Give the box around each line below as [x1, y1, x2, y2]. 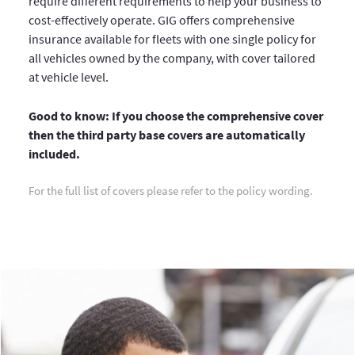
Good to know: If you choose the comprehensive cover [28, 108, 323, 124]
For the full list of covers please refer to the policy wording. [28, 183, 313, 199]
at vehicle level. [28, 69, 109, 86]
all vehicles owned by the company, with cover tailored [28, 50, 315, 67]
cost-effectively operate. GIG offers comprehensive [28, 12, 295, 29]
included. [28, 146, 80, 162]
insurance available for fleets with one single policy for [28, 31, 316, 48]
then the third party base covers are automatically [28, 127, 305, 143]
